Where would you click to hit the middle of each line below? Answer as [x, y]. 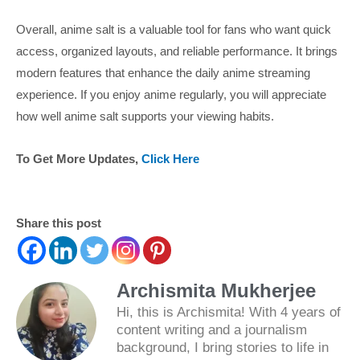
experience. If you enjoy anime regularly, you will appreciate [171, 94]
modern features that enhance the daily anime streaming [163, 72]
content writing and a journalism [212, 330]
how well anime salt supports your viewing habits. [145, 116]
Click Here [170, 158]
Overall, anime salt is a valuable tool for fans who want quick [174, 29]
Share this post [59, 223]
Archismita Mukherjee [216, 291]
